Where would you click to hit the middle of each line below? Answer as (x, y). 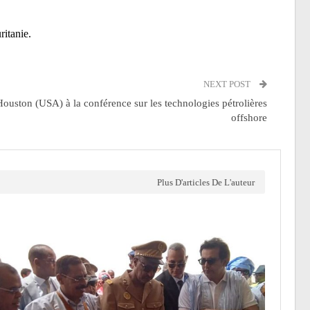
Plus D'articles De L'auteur (206, 183)
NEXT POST (228, 84)
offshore (249, 118)
